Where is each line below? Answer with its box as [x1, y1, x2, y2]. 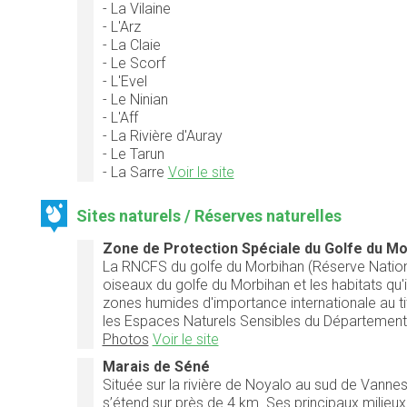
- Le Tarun [102, 144, 164, 163]
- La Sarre [102, 163, 168, 181]
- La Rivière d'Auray [102, 126, 223, 144]
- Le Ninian [102, 90, 168, 108]
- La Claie [102, 35, 161, 54]
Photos [102, 330, 149, 348]
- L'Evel [102, 72, 147, 90]
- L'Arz [102, 17, 141, 35]
